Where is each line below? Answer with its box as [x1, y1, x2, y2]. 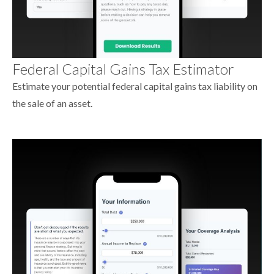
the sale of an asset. [12, 97, 92, 109]
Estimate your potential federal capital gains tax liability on [12, 80, 257, 92]
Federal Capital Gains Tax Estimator [12, 59, 234, 78]
